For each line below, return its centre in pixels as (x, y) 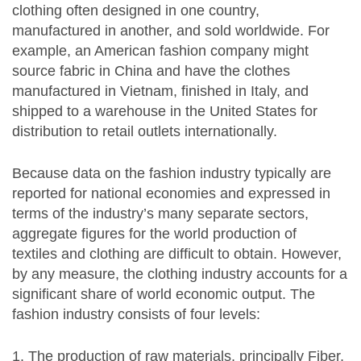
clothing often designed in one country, (136, 11)
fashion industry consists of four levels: (136, 315)
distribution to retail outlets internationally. (145, 132)
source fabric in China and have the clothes (151, 71)
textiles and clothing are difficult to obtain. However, (177, 254)
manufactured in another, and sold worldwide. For (171, 31)
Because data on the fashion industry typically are (172, 174)
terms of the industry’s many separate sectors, (160, 214)
